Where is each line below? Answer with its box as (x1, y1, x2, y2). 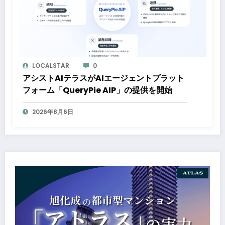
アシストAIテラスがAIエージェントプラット (23, 72, 184, 84)
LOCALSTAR (32, 61, 69, 70)
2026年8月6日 (32, 107, 73, 117)
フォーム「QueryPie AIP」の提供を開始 (23, 84, 172, 96)
